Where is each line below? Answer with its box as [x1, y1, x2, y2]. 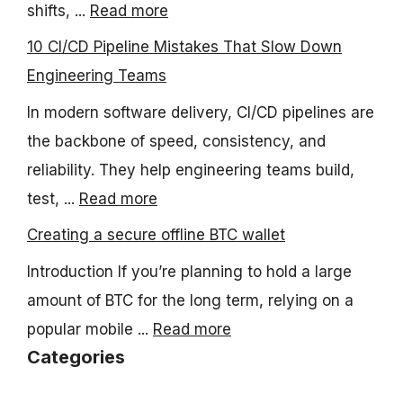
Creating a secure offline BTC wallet [27, 226, 285, 244]
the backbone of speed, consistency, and [27, 131, 326, 150]
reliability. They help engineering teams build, [27, 160, 354, 179]
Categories [27, 345, 125, 368]
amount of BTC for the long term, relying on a [27, 291, 354, 309]
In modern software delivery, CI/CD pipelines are [27, 103, 374, 121]
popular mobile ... [27, 319, 153, 338]
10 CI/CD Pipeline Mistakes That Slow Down [27, 38, 342, 56]
